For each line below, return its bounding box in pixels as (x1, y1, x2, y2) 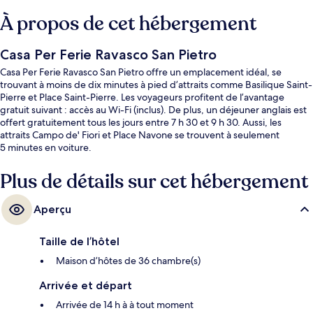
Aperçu (34, 203, 71, 217)
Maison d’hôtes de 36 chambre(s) (56, 254, 201, 268)
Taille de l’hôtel (39, 235, 119, 249)
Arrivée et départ (39, 279, 132, 293)
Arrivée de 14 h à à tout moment (56, 298, 194, 312)
